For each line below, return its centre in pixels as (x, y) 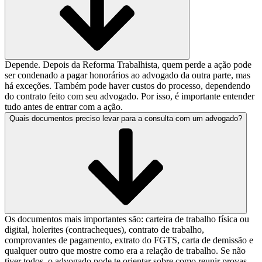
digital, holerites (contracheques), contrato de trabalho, (104, 230)
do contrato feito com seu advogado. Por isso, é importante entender (130, 96)
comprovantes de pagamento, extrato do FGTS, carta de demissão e (129, 240)
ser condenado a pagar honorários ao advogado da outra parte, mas (127, 75)
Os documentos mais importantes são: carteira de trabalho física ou (127, 219)
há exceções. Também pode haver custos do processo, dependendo (127, 86)
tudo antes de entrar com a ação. (64, 107)
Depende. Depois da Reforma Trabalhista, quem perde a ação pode (128, 65)
